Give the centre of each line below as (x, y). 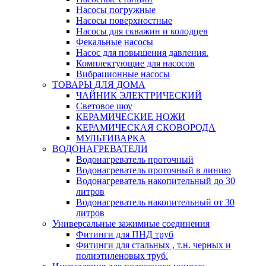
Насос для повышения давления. (142, 53)
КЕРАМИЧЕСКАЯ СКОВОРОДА (146, 127)
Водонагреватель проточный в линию (153, 170)
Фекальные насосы (115, 42)
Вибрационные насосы (123, 74)
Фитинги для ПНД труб (125, 234)
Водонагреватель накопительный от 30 (155, 202)
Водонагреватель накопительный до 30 (156, 181)
